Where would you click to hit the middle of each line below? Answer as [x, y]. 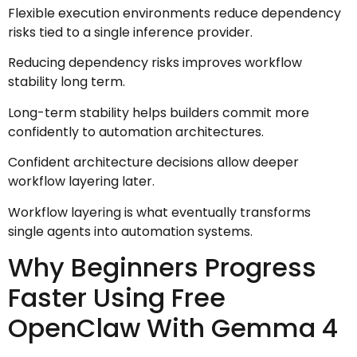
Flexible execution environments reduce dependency [175, 13]
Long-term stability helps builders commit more [159, 112]
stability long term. [67, 82]
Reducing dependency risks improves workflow [155, 63]
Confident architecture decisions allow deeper [153, 163]
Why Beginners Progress [162, 267]
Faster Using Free [117, 297]
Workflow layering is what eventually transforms [159, 212]
